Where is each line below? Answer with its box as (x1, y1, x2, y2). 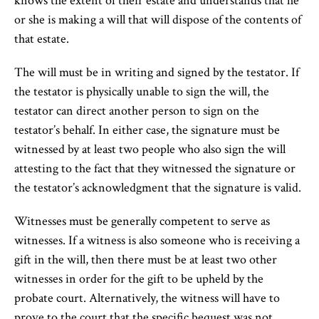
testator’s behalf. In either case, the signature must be (14, 122, 280, 138)
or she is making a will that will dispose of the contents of (14, 11, 301, 28)
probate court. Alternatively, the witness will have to (14, 290, 280, 306)
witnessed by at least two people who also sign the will (14, 141, 286, 157)
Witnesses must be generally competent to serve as (14, 213, 270, 229)
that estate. (14, 31, 69, 47)
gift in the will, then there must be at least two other (14, 251, 277, 268)
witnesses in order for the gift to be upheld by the (14, 271, 263, 287)
